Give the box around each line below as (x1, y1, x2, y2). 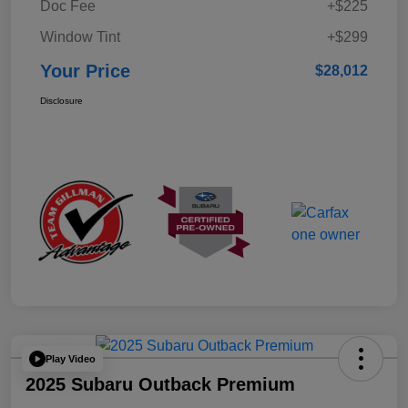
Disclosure (40, 96, 83, 107)
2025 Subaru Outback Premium (25, 374, 295, 395)
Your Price (40, 61, 130, 82)
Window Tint (40, 29, 120, 46)
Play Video (46, 352, 96, 364)
